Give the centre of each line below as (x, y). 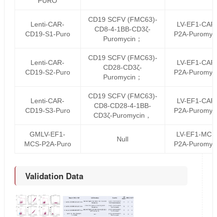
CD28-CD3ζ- (123, 67)
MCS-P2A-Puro (47, 144)
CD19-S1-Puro (47, 34)
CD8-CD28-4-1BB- (123, 106)
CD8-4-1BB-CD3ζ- (123, 29)
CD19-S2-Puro (47, 72)
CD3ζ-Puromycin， (123, 115)
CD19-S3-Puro (47, 110)
